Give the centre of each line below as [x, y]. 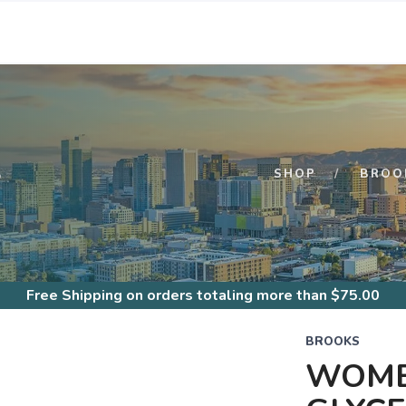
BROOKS [332, 342]
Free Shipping [74, 295]
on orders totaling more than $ [231, 295]
